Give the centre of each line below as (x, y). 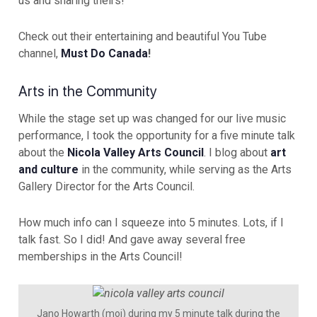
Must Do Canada (104, 54)
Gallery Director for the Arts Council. (108, 187)
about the (43, 153)
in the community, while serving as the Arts (185, 170)
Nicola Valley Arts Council (136, 153)
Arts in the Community (88, 92)
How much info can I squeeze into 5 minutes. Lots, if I (151, 223)
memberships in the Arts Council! (100, 257)
